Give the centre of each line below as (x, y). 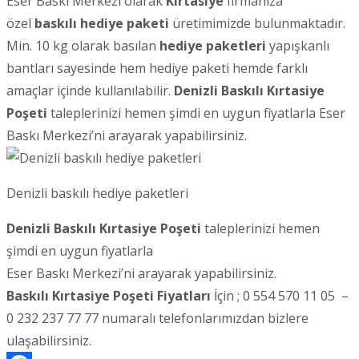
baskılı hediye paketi (102, 24)
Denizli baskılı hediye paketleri (97, 194)
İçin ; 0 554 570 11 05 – (281, 296)
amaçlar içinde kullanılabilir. (90, 91)
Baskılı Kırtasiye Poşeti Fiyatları (109, 296)
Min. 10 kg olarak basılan (83, 46)
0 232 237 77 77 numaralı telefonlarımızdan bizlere (157, 319)
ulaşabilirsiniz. (49, 341)
